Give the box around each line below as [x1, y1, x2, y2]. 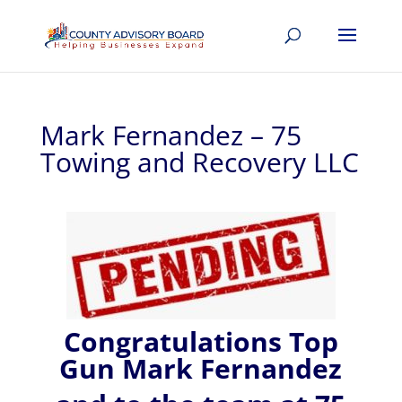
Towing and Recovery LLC [39, 144, 359, 180]
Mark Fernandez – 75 [39, 117, 301, 153]
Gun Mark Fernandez [59, 350, 343, 387]
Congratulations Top [63, 323, 338, 360]
